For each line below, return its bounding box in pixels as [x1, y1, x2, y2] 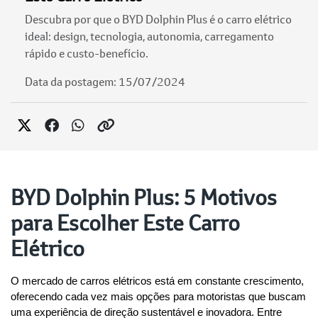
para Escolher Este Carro [11, 209, 240, 237]
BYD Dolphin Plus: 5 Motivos [11, 183, 277, 212]
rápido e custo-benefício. [25, 45, 148, 61]
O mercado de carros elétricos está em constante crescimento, [11, 275, 304, 287]
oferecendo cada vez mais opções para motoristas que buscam [11, 291, 306, 303]
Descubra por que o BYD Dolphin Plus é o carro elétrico [25, 11, 292, 27]
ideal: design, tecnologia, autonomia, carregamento [25, 28, 274, 44]
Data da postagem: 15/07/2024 [25, 74, 185, 89]
